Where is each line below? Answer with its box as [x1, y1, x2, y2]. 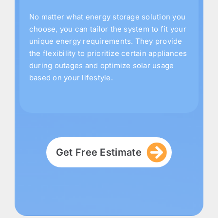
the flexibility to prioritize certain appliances [29, 49, 187, 58]
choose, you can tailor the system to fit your [29, 24, 186, 34]
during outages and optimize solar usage [29, 61, 174, 71]
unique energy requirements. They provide [29, 36, 182, 46]
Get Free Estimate [55, 146, 142, 159]
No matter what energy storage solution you [29, 12, 186, 22]
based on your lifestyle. [29, 73, 113, 83]
